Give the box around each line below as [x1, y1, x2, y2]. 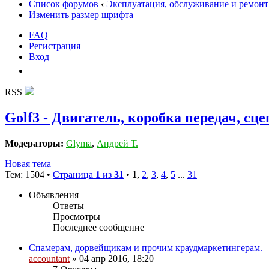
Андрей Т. [97, 138, 138, 148]
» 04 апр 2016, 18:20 [70, 253, 154, 264]
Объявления [29, 189, 79, 200]
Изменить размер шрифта [29, 10, 133, 20]
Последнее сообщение [53, 222, 144, 232]
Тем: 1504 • [5, 169, 53, 180]
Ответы [53, 200, 84, 211]
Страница [53, 169, 95, 180]
